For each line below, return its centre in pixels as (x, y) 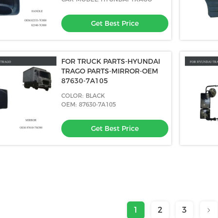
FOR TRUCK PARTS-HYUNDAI (111, 61)
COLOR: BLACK (83, 96)
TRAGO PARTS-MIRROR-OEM (110, 71)
